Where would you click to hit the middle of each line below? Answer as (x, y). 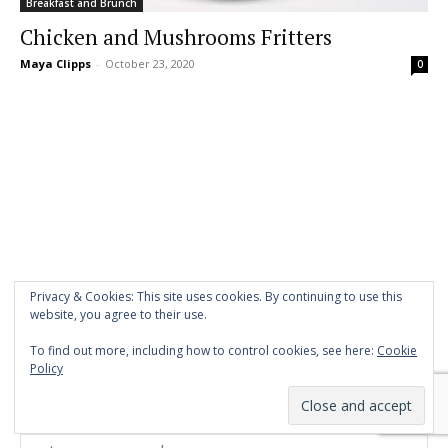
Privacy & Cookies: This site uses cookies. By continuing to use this (216, 296)
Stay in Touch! (75, 385)
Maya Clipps (55, 63)
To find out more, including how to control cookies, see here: (203, 350)
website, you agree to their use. (118, 314)
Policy (46, 368)
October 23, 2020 (150, 63)
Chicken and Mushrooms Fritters (176, 36)
